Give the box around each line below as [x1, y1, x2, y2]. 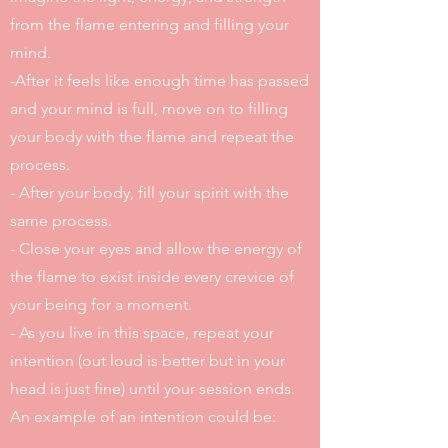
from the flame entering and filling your [10, 15, 289, 34]
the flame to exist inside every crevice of [10, 267, 294, 286]
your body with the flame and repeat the [10, 127, 294, 146]
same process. [10, 211, 112, 230]
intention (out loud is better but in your [10, 351, 285, 370]
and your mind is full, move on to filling [10, 99, 288, 118]
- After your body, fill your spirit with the [10, 183, 289, 202]
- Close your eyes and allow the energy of [10, 239, 302, 258]
